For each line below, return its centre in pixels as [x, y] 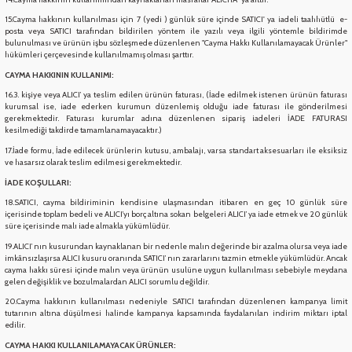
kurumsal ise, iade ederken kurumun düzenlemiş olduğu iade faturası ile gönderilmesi [176, 107]
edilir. [15, 325]
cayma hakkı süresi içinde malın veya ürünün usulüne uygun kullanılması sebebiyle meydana [176, 269]
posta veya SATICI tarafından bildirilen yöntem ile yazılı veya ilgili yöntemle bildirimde [176, 31]
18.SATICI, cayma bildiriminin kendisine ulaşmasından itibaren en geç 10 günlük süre [176, 203]
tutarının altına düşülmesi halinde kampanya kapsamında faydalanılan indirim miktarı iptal [176, 313]
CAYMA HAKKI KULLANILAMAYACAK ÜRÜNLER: [90, 345]
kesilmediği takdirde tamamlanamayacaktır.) [83, 130]
